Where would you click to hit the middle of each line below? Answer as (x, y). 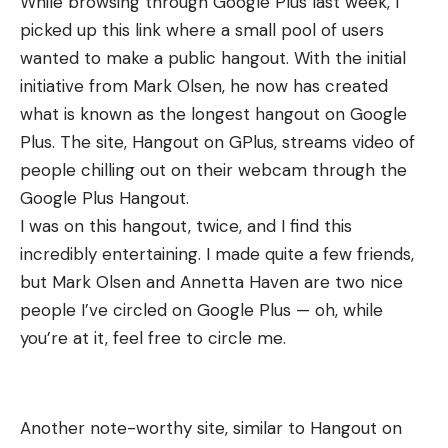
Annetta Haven (239, 282)
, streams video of (344, 142)
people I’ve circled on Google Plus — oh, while (201, 310)
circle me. (247, 338)
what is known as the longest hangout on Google (213, 114)
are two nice (351, 282)
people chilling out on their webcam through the (213, 170)
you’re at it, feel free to (114, 338)
